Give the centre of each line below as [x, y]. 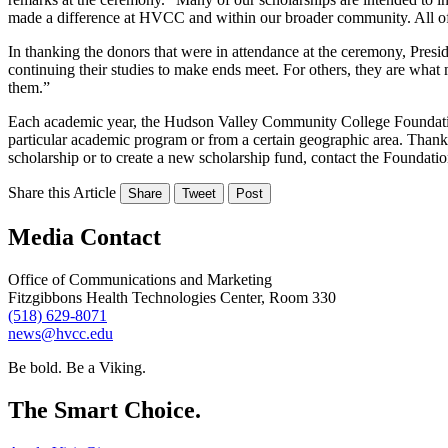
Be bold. [35, 367]
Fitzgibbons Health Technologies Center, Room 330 [172, 297]
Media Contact [84, 236]
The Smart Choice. [104, 409]
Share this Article [62, 192]
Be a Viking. [106, 367]
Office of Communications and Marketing [140, 279]
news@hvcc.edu [60, 333]
